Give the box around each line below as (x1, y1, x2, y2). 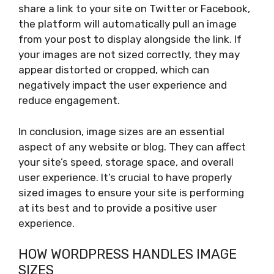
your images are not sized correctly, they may (18, 48, 240, 61)
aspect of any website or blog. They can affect (18, 140, 246, 153)
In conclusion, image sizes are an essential (18, 125, 224, 138)
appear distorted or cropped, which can (18, 64, 209, 76)
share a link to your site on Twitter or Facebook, (18, 2, 250, 15)
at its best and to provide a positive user (18, 201, 217, 214)
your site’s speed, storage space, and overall (18, 155, 234, 168)
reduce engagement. (18, 94, 120, 107)
